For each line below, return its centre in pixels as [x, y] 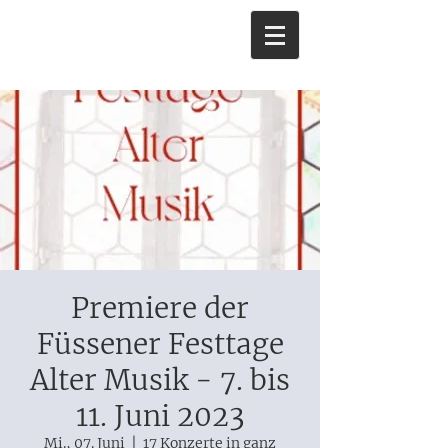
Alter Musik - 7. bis [160, 380]
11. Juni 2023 [160, 416]
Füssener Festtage [160, 344]
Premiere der [160, 308]
